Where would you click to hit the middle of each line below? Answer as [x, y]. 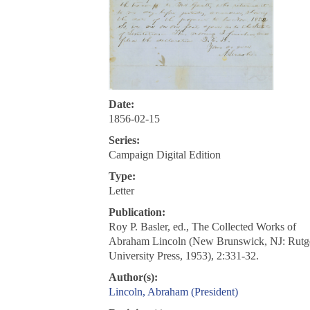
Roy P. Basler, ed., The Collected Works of [202, 227]
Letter [121, 191]
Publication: [137, 212]
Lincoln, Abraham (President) [173, 292]
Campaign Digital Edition [164, 155]
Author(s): [133, 277]
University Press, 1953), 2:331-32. [183, 256]
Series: [124, 140]
